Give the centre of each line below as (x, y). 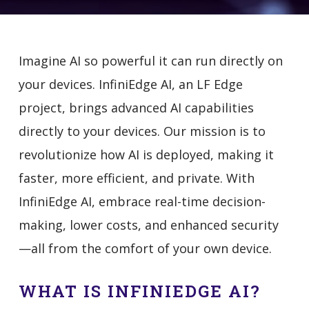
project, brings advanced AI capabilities (136, 108)
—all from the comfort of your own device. (145, 248)
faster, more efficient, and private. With (136, 178)
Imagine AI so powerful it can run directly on (150, 61)
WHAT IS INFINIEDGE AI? (139, 291)
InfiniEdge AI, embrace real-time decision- (142, 201)
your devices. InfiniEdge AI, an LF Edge (130, 84)
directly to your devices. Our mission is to (142, 131)
